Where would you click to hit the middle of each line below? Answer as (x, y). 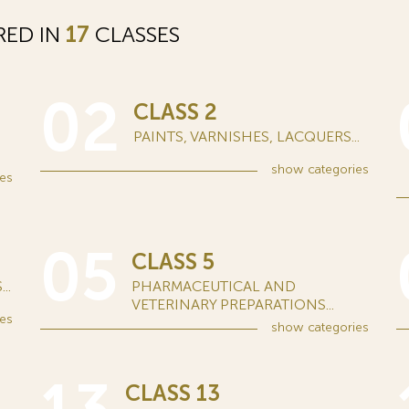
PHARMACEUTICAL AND (214, 286)
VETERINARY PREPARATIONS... (233, 304)
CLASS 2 (175, 112)
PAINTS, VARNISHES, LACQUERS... (246, 136)
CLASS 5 (173, 262)
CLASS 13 (173, 393)
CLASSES (135, 34)
